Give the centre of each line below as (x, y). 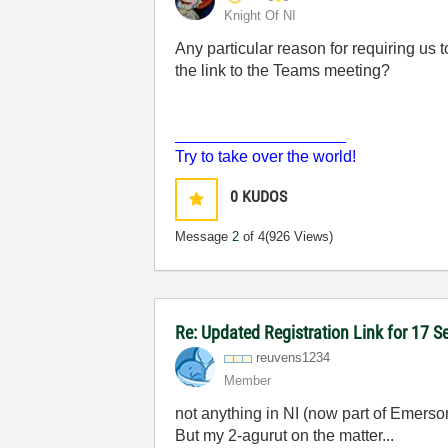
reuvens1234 (293, 357)
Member (248, 380)
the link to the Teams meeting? (283, 70)
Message (204, 236)
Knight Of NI (260, 15)
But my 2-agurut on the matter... (285, 435)
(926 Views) (299, 236)
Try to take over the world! (266, 156)
